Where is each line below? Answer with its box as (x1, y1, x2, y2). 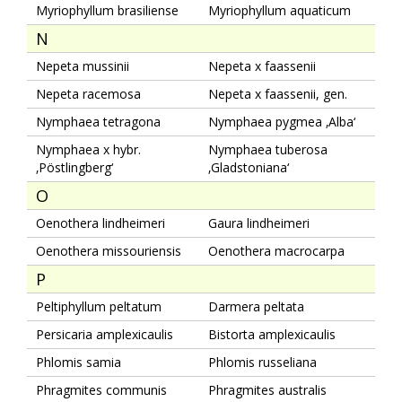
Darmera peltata (208, 297, 304, 315)
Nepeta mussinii (36, 57, 129, 74)
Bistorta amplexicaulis (208, 325, 336, 343)
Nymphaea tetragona (36, 112, 161, 130)
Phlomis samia (36, 353, 121, 371)
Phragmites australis (208, 380, 327, 398)
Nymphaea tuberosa (208, 140, 328, 158)
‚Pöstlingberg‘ (36, 158, 113, 176)
